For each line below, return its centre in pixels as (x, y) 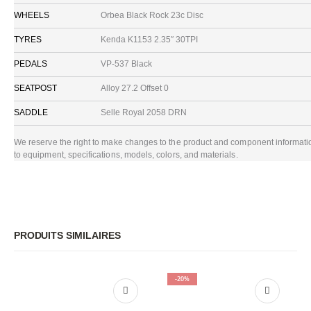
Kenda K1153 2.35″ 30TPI (149, 39)
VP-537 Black (126, 64)
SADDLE (31, 112)
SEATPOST (35, 88)
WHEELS (32, 15)
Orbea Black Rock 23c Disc (152, 15)
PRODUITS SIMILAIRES (67, 235)
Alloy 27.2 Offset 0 (134, 88)
